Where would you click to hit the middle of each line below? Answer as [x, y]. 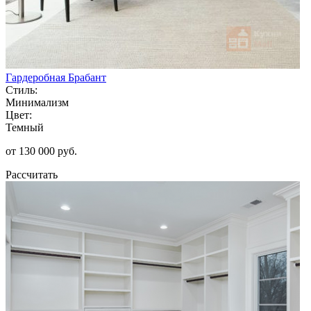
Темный [25, 127]
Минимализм [37, 102]
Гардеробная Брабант [56, 77]
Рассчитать [32, 174]
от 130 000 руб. [41, 151]
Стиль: [22, 90]
